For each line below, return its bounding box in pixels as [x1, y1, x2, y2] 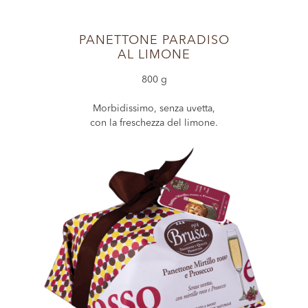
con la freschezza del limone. [90, 118, 218, 128]
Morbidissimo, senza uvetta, [93, 104, 215, 113]
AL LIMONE [118, 49, 190, 61]
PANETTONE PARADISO [78, 34, 230, 47]
